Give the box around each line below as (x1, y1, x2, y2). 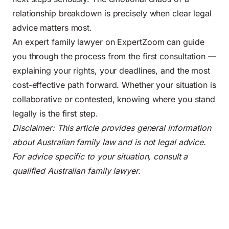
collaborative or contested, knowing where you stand (12, 94, 216, 104)
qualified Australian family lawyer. (12, 165, 141, 176)
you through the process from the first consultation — (12, 51, 216, 61)
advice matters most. (12, 22, 93, 33)
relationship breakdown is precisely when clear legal (12, 8, 212, 18)
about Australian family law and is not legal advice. (12, 136, 207, 147)
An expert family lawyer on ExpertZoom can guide (12, 36, 204, 47)
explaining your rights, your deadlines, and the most (12, 65, 211, 76)
